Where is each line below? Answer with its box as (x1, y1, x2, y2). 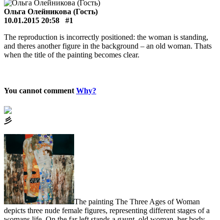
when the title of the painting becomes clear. (4, 51, 139, 59)
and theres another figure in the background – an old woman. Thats (4, 42, 212, 50)
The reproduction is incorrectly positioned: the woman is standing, (4, 33, 208, 41)
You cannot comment (4, 86, 76, 95)
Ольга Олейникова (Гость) (4, 7, 98, 16)
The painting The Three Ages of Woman (74, 197, 200, 206)
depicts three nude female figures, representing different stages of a (4, 206, 210, 215)
